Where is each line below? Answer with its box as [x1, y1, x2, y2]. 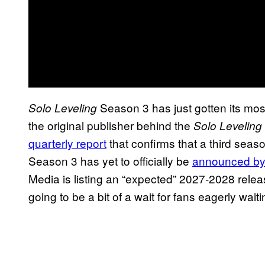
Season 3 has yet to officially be [28, 152, 192, 169]
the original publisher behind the [28, 117, 193, 133]
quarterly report [28, 134, 106, 151]
